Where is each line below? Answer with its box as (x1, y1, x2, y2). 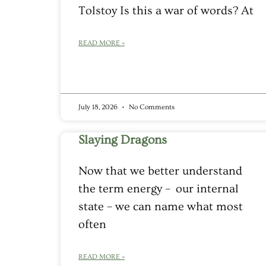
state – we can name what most (78, 199, 243, 213)
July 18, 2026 (78, 103, 119, 111)
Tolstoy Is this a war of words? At (78, 4, 254, 17)
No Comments (127, 103, 175, 111)
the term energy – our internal (78, 182, 239, 195)
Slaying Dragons (78, 132, 167, 147)
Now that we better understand (78, 164, 242, 178)
